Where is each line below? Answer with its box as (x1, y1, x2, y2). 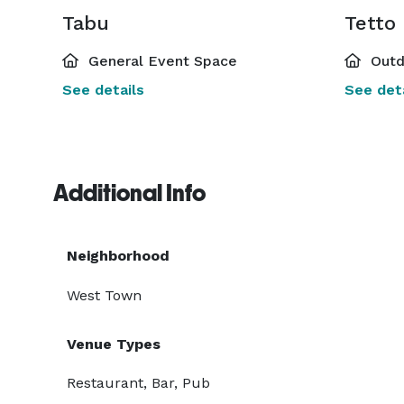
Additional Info (53, 179, 206, 207)
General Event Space (84, 52, 237, 69)
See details (62, 81, 144, 98)
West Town (67, 287, 142, 304)
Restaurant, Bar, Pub (67, 374, 210, 391)
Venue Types (67, 335, 161, 353)
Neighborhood (67, 247, 170, 264)
